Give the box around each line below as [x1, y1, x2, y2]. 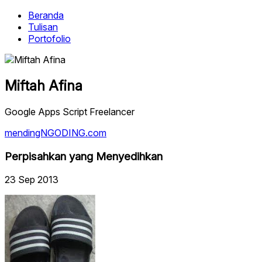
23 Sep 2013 [5, 174, 58, 186]
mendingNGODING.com [5, 126, 106, 139]
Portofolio [28, 33, 71, 44]
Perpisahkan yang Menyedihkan [5, 149, 163, 163]
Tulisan [28, 21, 58, 33]
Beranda [28, 9, 64, 21]
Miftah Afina [5, 77, 82, 94]
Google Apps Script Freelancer [5, 105, 135, 118]
